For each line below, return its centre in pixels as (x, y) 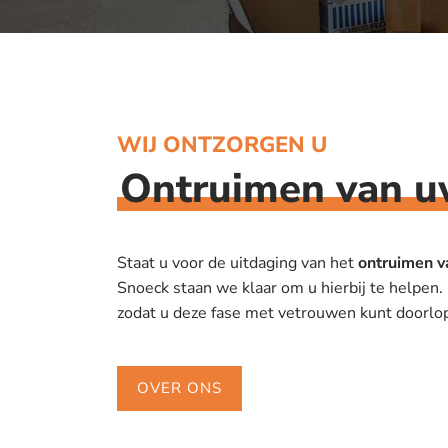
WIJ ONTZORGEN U (222, 145)
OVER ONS (179, 388)
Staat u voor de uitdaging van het (237, 263)
